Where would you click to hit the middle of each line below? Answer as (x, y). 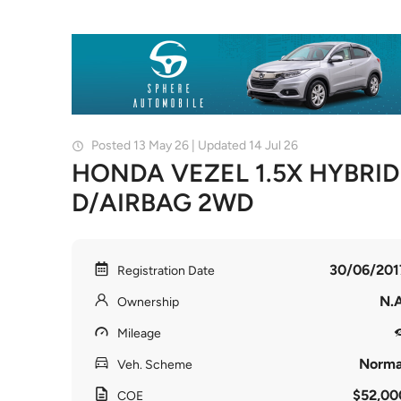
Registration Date (166, 271)
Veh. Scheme (155, 365)
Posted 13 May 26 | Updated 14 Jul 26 (195, 145)
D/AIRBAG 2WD (162, 202)
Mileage (139, 333)
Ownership (148, 302)
